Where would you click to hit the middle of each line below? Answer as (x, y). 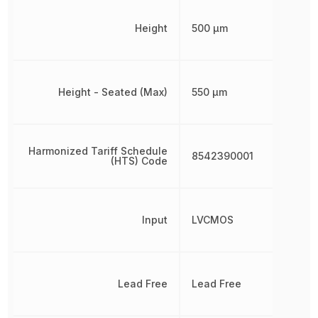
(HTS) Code (139, 161)
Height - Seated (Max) (113, 92)
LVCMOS (212, 220)
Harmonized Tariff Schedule (98, 151)
